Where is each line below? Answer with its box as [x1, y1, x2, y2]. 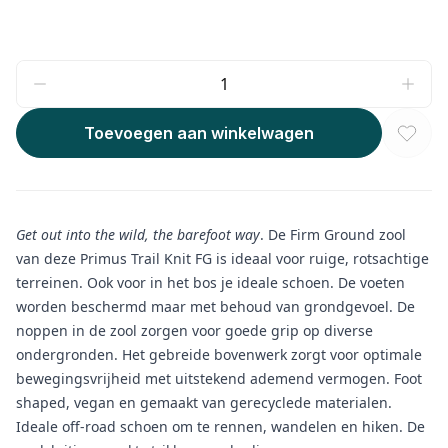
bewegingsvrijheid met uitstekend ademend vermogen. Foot [16, 369, 422, 389]
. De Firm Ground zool [260, 225, 406, 245]
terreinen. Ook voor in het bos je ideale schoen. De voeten [16, 273, 405, 293]
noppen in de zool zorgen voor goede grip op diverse [16, 321, 373, 341]
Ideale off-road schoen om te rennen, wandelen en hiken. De [16, 417, 425, 437]
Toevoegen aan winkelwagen [84, 123, 314, 144]
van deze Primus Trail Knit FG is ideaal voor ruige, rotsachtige [16, 249, 429, 269]
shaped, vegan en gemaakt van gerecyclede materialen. [16, 393, 392, 413]
